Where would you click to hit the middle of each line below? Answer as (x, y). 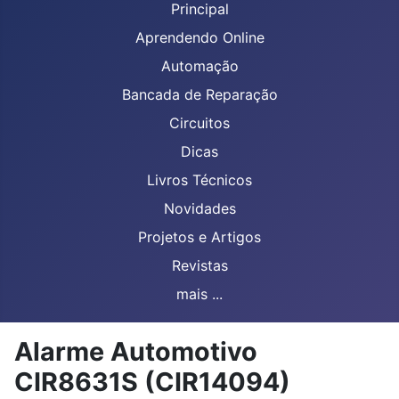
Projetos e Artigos (199, 237)
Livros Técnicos (199, 180)
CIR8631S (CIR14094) (152, 382)
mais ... (199, 294)
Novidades (199, 208)
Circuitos (199, 123)
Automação (199, 66)
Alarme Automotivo (136, 351)
